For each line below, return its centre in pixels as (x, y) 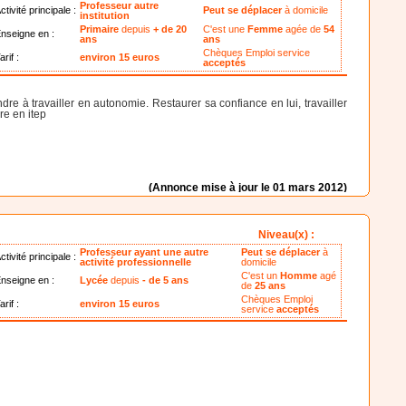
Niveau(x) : (287, 235)
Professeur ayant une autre (145, 252)
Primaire (100, 29)
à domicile (307, 10)
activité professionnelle (136, 262)
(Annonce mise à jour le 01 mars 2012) (247, 187)
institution (105, 16)
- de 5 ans (166, 280)
